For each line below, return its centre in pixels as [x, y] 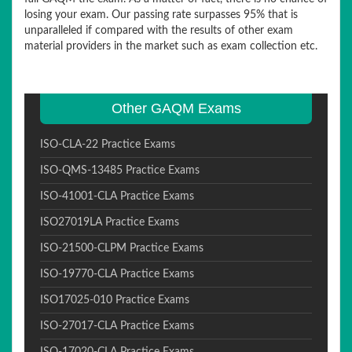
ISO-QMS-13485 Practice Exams [120, 170]
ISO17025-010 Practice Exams [115, 300]
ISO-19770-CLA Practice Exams [117, 274]
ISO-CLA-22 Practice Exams [108, 145]
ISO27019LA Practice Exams [110, 222]
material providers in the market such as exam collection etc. [171, 46]
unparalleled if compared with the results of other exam [159, 31]
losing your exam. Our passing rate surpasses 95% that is [161, 15]
